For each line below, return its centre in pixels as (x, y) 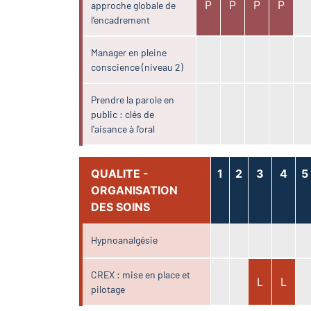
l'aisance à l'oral (123, 128)
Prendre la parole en (133, 99)
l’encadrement (121, 19)
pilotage (108, 289)
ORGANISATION (135, 190)
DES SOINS (121, 207)
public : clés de (123, 114)
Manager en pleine (129, 52)
